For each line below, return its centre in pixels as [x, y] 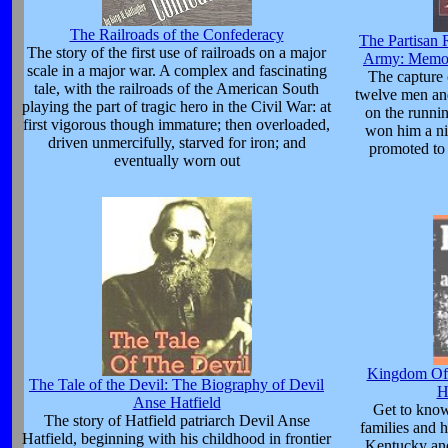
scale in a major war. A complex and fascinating [176, 71]
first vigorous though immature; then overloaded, [176, 125]
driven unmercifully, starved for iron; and [176, 143]
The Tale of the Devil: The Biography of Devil [176, 385]
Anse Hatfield [176, 403]
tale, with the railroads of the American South [176, 89]
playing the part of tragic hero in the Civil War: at [176, 107]
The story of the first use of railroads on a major [176, 53]
